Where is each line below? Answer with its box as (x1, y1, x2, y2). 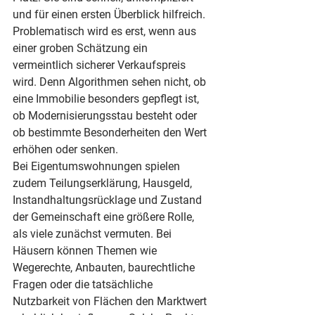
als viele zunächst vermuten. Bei (13, 227, 174, 240)
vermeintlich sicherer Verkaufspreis (13, 58, 188, 72)
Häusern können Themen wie (13, 244, 160, 257)
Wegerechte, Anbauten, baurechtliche (13, 261, 198, 274)
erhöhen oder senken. (13, 143, 118, 156)
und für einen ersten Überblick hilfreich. (13, 8, 208, 21)
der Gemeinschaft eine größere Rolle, (13, 210, 197, 224)
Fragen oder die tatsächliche (13, 278, 155, 291)
